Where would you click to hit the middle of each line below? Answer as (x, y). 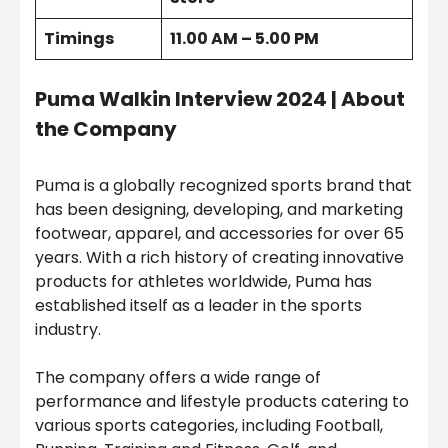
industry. (68, 329)
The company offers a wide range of (178, 377)
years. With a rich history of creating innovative (219, 257)
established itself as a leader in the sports (198, 305)
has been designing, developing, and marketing (219, 209)
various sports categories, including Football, (209, 425)
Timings (79, 38)
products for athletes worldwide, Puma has (203, 281)
